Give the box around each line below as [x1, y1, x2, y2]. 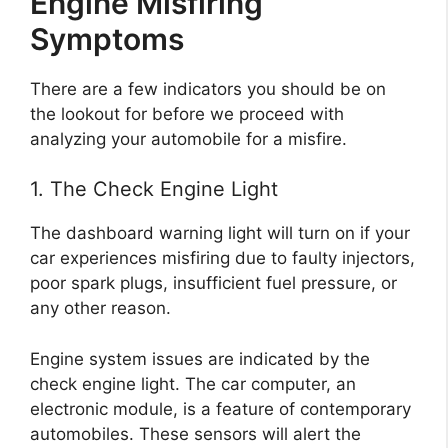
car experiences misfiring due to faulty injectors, [30, 248, 415, 269]
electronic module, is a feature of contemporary [30, 398, 411, 419]
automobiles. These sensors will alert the [30, 423, 361, 444]
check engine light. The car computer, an [30, 373, 356, 394]
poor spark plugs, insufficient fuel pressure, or [30, 273, 397, 294]
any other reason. [30, 298, 171, 319]
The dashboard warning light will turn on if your [30, 223, 410, 244]
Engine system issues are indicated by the [30, 348, 370, 369]
